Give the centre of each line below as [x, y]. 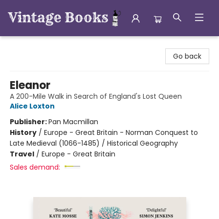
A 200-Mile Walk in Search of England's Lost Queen [96, 96]
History [23, 132]
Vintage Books [31, 45]
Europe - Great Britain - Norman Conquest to [121, 132]
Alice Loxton [32, 106]
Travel [22, 154]
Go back [187, 56]
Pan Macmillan [73, 122]
